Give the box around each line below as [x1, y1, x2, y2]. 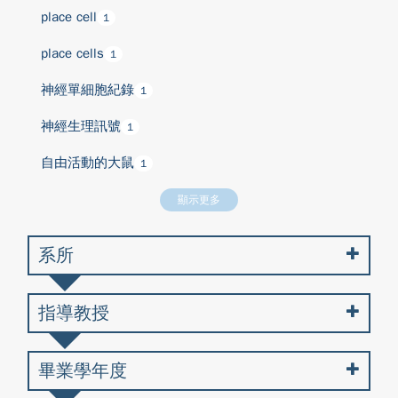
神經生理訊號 [41, 118, 121, 134]
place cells [41, 45, 104, 61]
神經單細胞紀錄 [41, 82, 134, 98]
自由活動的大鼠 [41, 155, 134, 171]
